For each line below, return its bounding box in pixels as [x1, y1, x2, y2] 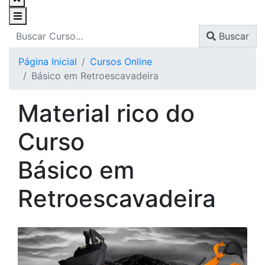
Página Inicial [18, 55, 77, 67]
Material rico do [18, 98, 195, 128]
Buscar [216, 30, 249, 42]
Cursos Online [90, 55, 152, 67]
